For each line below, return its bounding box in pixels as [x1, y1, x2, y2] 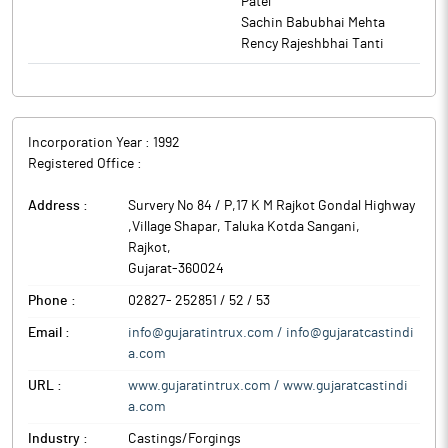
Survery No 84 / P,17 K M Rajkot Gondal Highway [128, 199, 415, 213]
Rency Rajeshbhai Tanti [241, 37, 384, 51]
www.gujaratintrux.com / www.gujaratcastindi [128, 379, 408, 393]
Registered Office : [28, 157, 142, 171]
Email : [28, 326, 70, 340]
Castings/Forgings [128, 432, 241, 446]
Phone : [28, 294, 76, 308]
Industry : [28, 432, 88, 446]
